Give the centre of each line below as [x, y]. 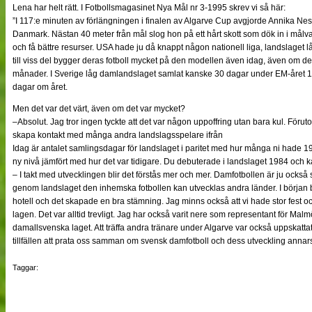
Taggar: [25, 267]
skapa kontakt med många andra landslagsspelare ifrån [118, 135]
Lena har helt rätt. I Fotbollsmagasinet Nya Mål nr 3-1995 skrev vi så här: [149, 7]
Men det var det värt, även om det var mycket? [99, 108]
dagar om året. [40, 87]
